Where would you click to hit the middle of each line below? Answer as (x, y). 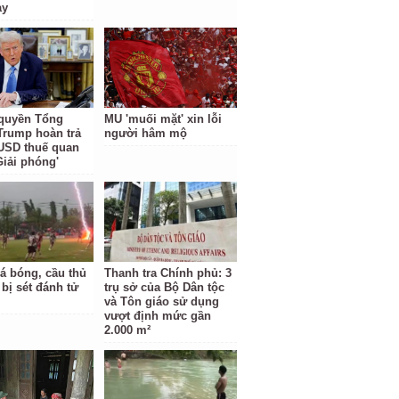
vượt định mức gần (158, 316)
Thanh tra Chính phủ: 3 (168, 273)
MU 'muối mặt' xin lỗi (163, 119)
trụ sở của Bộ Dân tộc (165, 287)
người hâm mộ (146, 133)
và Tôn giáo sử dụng (162, 301)
